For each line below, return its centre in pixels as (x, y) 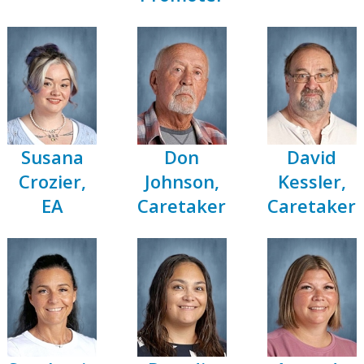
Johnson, (182, 182)
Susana (52, 157)
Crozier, (52, 182)
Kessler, (312, 182)
